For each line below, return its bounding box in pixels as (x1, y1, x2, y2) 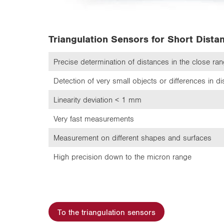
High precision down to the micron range (53, 152, 191, 160)
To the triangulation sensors (57, 207, 155, 216)
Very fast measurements (53, 114, 136, 122)
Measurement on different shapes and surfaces (53, 133, 211, 141)
